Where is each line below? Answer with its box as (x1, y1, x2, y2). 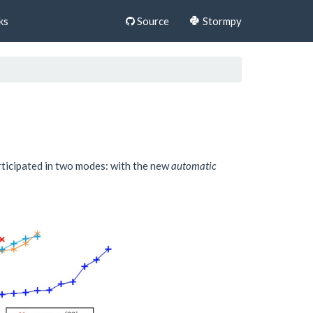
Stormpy (201, 14, 242, 27)
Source (135, 14, 169, 27)
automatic (171, 159, 217, 172)
